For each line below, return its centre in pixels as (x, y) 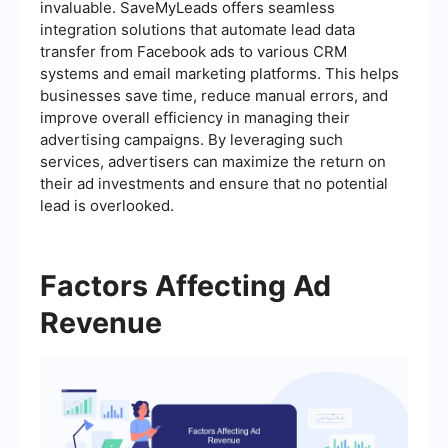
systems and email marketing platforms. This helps (219, 73)
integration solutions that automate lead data (197, 29)
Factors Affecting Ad (185, 285)
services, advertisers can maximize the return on (213, 161)
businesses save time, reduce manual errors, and (214, 95)
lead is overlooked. (107, 205)
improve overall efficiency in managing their (195, 117)
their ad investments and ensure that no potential (214, 183)
